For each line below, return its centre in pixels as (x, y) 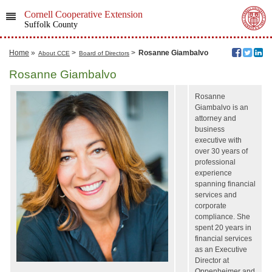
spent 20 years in (223, 228)
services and (216, 195)
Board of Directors (104, 53)
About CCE (54, 53)
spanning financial (225, 184)
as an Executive (221, 250)
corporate (211, 206)
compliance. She (223, 217)
